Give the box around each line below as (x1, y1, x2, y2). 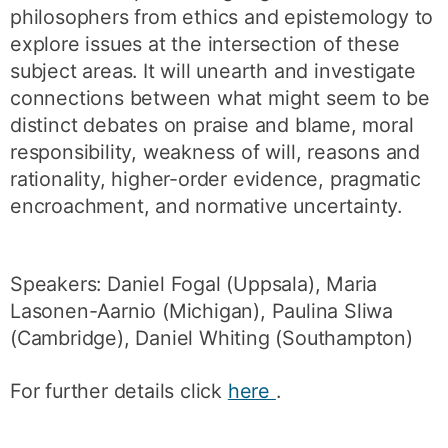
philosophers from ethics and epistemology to (10, 4, 434, 29)
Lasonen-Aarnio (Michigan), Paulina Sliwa (10, 299, 394, 324)
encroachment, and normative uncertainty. (10, 193, 403, 218)
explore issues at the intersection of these (10, 31, 400, 56)
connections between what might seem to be (10, 85, 430, 110)
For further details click (10, 378, 228, 403)
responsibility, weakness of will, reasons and (10, 139, 421, 164)
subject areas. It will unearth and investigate (10, 58, 416, 83)
